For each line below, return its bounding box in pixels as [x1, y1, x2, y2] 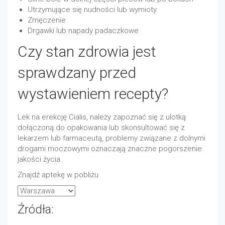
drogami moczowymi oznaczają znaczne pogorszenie [18, 144, 202, 153]
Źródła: [18, 202, 54, 216]
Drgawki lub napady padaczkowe [28, 26, 139, 35]
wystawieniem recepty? [18, 85, 168, 102]
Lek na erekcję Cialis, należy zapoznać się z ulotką [18, 113, 186, 122]
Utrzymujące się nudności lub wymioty [28, 5, 157, 14]
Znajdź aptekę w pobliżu [18, 170, 98, 179]
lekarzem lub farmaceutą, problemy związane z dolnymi [18, 134, 205, 143]
